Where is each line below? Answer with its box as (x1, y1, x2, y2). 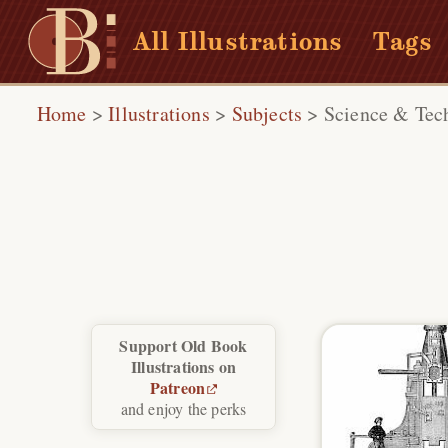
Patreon (149, 376, 206, 400)
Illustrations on (130, 355, 237, 379)
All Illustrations (133, 25, 343, 57)
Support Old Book (119, 334, 248, 358)
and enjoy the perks (120, 398, 247, 420)
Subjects (231, 100, 303, 127)
